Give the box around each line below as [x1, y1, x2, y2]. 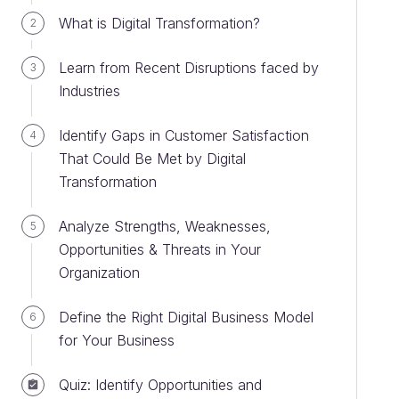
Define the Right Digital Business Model [59, 308, 313, 326]
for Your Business [59, 331, 175, 349]
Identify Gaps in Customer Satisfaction [59, 126, 309, 144]
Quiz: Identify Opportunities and [59, 376, 262, 394]
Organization [59, 264, 140, 281]
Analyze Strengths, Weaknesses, [59, 217, 271, 235]
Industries [59, 82, 120, 100]
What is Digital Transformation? [59, 14, 260, 32]
